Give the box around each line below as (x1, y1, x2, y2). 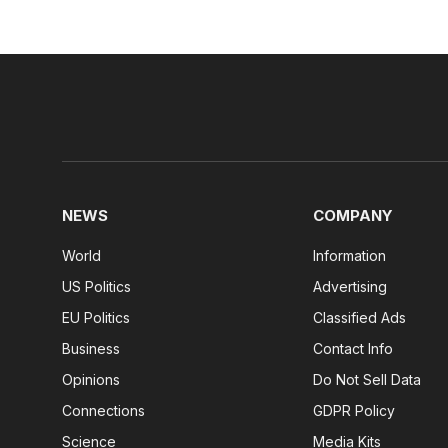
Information (313, 247, 387, 265)
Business (62, 340, 120, 358)
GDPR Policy (313, 402, 396, 420)
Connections (62, 402, 145, 420)
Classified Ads (313, 309, 407, 327)
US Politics (62, 278, 131, 296)
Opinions (62, 371, 120, 389)
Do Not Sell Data (313, 371, 422, 389)
